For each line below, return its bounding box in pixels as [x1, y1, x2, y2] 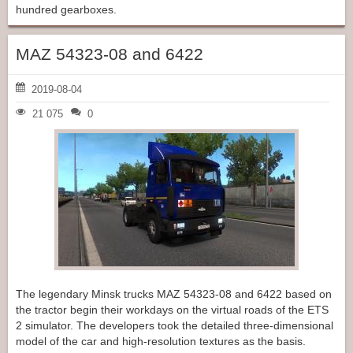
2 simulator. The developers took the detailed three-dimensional [16, 319, 333, 333]
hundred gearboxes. [16, 2, 117, 16]
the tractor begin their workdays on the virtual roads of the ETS [16, 303, 329, 317]
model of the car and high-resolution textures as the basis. [16, 335, 306, 348]
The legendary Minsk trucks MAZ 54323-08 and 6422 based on [16, 288, 332, 301]
